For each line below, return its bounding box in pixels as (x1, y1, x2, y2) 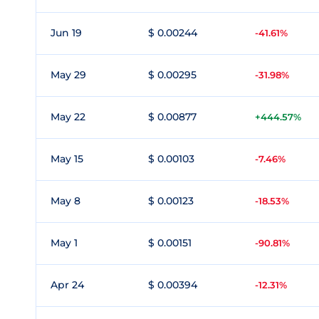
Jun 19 (51, 26, 82, 39)
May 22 (51, 110, 85, 123)
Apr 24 (51, 278, 84, 291)
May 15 (51, 152, 83, 165)
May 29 (51, 68, 86, 81)
